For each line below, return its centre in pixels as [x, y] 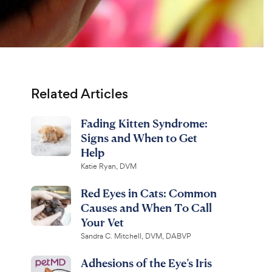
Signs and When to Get [139, 138]
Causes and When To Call [146, 207]
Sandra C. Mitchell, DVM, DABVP [135, 236]
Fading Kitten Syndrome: [144, 123]
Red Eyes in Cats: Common [148, 193]
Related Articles [79, 94]
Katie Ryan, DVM [108, 166]
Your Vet [102, 222]
